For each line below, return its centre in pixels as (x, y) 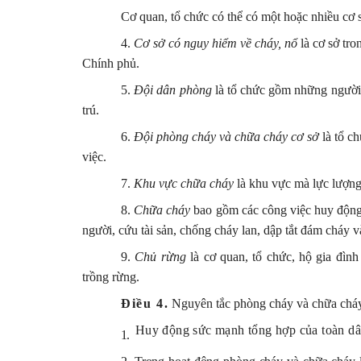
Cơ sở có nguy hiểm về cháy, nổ (216, 43)
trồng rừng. (111, 276)
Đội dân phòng (173, 89)
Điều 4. (145, 303)
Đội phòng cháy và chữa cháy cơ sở (227, 136)
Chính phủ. (111, 63)
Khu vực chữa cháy (184, 183)
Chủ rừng (160, 256)
